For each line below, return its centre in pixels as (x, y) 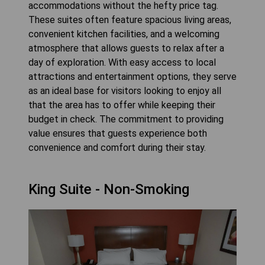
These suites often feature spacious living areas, (130, 20)
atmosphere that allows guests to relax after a (126, 49)
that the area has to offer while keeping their (122, 105)
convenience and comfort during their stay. (117, 148)
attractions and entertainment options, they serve (132, 77)
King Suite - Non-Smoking (109, 190)
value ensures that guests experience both (118, 134)
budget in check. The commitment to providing (126, 119)
